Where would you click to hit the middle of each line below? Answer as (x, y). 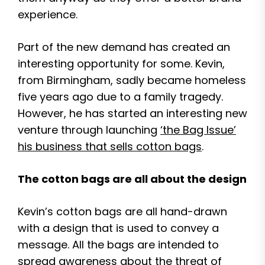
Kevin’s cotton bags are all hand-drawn (122, 211)
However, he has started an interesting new (132, 113)
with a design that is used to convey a (118, 228)
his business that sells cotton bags (110, 146)
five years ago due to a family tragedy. (120, 97)
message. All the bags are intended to (118, 245)
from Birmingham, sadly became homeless (132, 80)
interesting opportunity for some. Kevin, (121, 64)
